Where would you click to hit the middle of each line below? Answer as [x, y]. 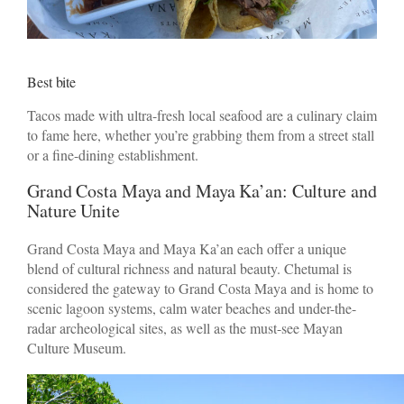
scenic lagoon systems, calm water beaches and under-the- [192, 308]
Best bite [52, 81]
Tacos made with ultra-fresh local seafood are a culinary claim [202, 115]
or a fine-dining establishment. [113, 154]
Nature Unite [73, 210]
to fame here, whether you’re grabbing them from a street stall [201, 134]
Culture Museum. [77, 347]
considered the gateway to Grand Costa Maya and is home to [200, 288]
